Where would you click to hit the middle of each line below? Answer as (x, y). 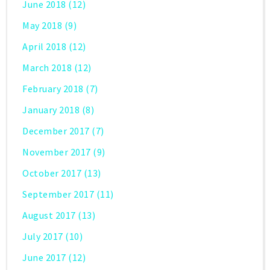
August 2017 (49, 215)
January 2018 (51, 109)
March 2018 (47, 67)
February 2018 (53, 88)
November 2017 (57, 152)
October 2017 (52, 173)
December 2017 (56, 130)
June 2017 (44, 257)
